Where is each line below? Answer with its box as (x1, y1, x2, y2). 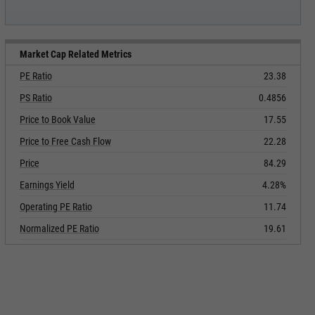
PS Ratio (19, 92, 52, 103)
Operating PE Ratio (19, 201, 92, 212)
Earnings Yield (19, 179, 75, 191)
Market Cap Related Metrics (19, 49, 131, 60)
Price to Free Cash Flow (19, 136, 111, 147)
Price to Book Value (19, 114, 96, 125)
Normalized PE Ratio (19, 223, 99, 234)
